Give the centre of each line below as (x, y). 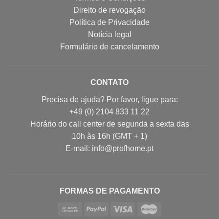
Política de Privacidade (109, 22)
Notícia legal (109, 35)
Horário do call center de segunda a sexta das (109, 124)
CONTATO (109, 83)
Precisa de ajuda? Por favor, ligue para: (109, 100)
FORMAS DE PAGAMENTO (109, 191)
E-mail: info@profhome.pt (109, 149)
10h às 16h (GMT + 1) (109, 136)
